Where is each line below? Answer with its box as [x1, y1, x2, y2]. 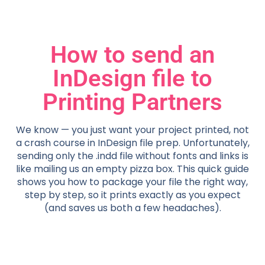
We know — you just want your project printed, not [16, 122, 249, 137]
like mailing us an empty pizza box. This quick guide [16, 161, 249, 176]
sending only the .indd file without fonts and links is [17, 148, 248, 163]
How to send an [50, 41, 215, 69]
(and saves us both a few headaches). [44, 201, 221, 215]
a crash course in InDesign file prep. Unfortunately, [15, 135, 250, 150]
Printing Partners [43, 88, 222, 116]
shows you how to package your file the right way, [17, 174, 248, 189]
